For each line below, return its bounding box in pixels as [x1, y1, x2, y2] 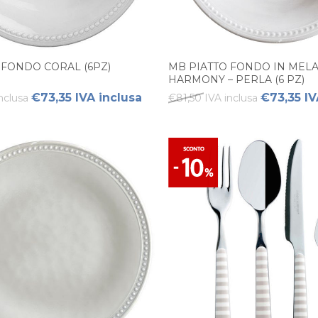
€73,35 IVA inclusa [31, 90, 142, 104]
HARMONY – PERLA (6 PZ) [168, 72, 305, 86]
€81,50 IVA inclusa [168, 91, 258, 104]
